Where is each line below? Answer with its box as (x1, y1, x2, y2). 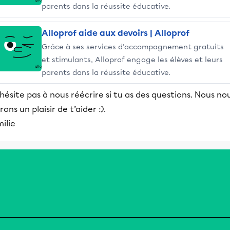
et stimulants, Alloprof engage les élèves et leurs (42, 55, 223, 64)
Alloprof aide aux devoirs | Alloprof (42, 28, 189, 38)
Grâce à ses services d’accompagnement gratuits (42, 42, 224, 51)
